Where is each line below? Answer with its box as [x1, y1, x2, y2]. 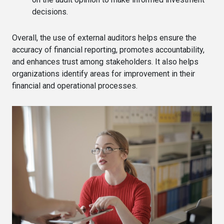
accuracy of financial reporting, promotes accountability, [12, 45, 204, 55]
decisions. [32, 7, 68, 17]
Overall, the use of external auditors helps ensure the [12, 33, 196, 43]
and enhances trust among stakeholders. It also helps [12, 57, 198, 67]
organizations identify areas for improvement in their [12, 69, 195, 79]
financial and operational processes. [12, 81, 137, 91]
